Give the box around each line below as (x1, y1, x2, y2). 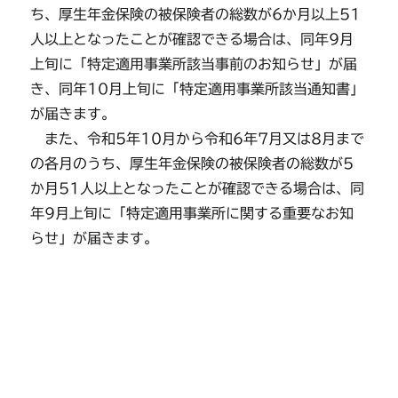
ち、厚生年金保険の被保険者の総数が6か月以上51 (30, 6, 362, 21)
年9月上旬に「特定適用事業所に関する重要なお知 (30, 205, 354, 220)
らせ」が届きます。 (30, 230, 159, 245)
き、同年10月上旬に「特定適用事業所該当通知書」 (30, 81, 365, 96)
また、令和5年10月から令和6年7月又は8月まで (30, 131, 365, 146)
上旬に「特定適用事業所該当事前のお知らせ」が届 (30, 56, 358, 71)
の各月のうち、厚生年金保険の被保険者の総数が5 (30, 155, 354, 171)
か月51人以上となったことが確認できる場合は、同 (30, 180, 365, 195)
